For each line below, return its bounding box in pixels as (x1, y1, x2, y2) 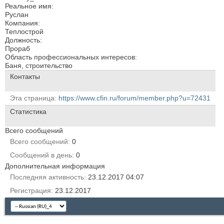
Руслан (5, 10, 28, 18)
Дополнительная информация (5, 161, 105, 170)
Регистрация (10, 186, 51, 194)
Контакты (10, 72, 40, 80)
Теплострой (5, 27, 43, 35)
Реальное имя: (5, 1, 53, 10)
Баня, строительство (5, 61, 72, 69)
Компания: (5, 18, 40, 27)
